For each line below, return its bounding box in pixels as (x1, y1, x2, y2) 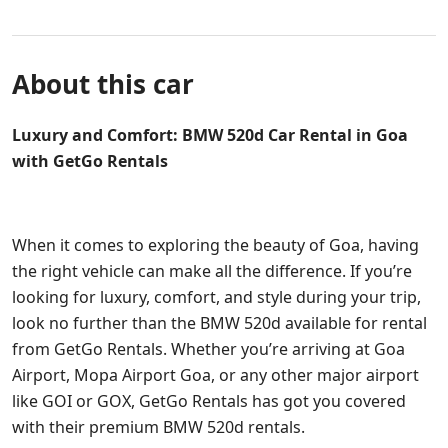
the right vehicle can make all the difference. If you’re (12, 260, 412, 282)
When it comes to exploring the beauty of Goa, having (12, 234, 419, 256)
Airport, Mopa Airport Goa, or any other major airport (12, 364, 419, 386)
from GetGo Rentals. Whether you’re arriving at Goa (12, 338, 405, 360)
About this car (12, 66, 194, 102)
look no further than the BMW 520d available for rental (12, 312, 427, 334)
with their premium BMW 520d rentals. (12, 416, 305, 438)
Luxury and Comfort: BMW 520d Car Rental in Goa (12, 124, 408, 146)
